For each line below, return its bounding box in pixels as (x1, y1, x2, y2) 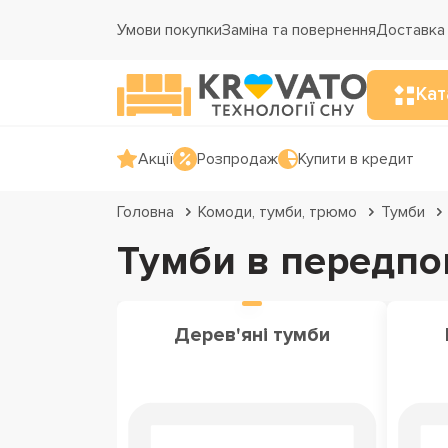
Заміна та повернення (222, 20, 376, 40)
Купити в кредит (298, 149, 414, 169)
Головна (117, 202, 174, 222)
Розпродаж (197, 149, 278, 169)
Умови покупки (117, 20, 222, 40)
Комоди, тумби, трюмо (198, 202, 357, 222)
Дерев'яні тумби (173, 323, 330, 347)
